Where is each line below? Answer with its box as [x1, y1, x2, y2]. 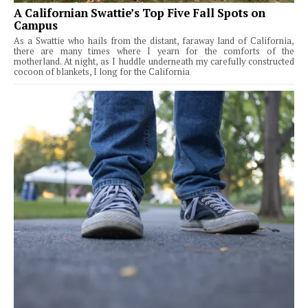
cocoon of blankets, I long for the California [14, 66, 190, 78]
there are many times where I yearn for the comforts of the [14, 45, 294, 58]
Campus [14, 18, 58, 34]
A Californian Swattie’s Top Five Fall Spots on [14, 5, 265, 21]
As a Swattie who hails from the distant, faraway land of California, [14, 35, 294, 47]
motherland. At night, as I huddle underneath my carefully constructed [14, 56, 294, 68]
